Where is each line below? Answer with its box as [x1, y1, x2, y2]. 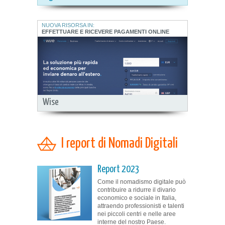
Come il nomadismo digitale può [97, 178, 186, 185]
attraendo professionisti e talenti [97, 202, 184, 209]
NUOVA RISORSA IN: [42, 22, 94, 28]
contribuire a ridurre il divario [97, 186, 176, 193]
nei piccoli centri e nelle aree [97, 210, 176, 217]
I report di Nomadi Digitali [61, 136, 178, 151]
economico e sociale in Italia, [97, 194, 176, 201]
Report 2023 [97, 164, 140, 174]
